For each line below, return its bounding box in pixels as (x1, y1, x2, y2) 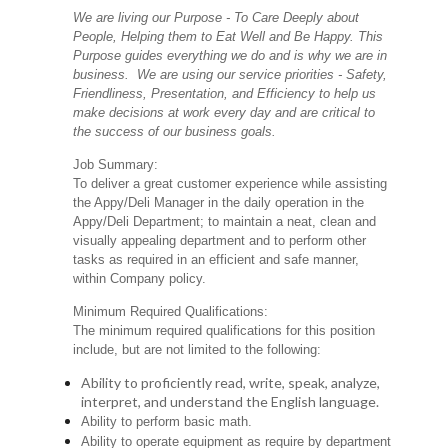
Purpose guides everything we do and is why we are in (73, 48, 388, 64)
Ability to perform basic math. (81, 414, 253, 430)
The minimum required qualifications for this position (73, 323, 376, 339)
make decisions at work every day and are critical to (73, 105, 376, 121)
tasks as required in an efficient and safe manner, (73, 252, 360, 268)
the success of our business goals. (73, 124, 277, 140)
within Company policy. (73, 271, 207, 287)
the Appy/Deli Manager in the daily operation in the (73, 195, 365, 211)
